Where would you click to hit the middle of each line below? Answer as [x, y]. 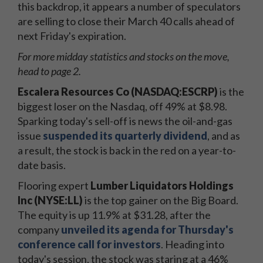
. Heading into [193, 245]
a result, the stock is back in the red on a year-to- [127, 151]
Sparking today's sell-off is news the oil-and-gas [125, 121]
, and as [224, 136]
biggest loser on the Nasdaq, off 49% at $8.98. [122, 107]
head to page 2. [49, 71]
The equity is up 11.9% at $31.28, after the [114, 215]
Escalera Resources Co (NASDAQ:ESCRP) [118, 92]
